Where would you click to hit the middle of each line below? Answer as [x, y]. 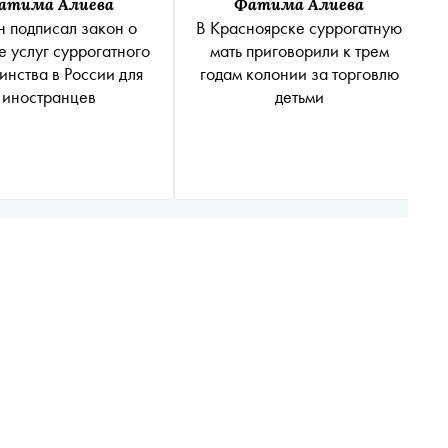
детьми [299, 96]
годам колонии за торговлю [299, 73]
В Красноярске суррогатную [299, 27]
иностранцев [49, 96]
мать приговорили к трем [299, 50]
